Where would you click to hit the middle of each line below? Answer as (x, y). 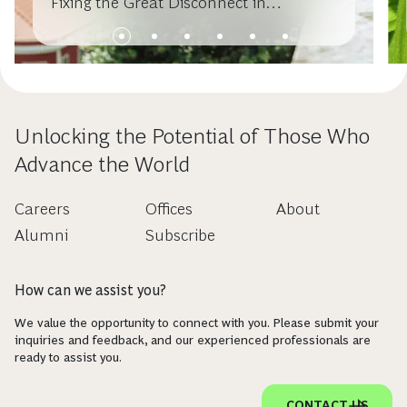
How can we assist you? (90, 290)
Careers (42, 209)
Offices (169, 209)
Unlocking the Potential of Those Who (192, 136)
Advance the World (102, 164)
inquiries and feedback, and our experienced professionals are (193, 340)
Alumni (41, 235)
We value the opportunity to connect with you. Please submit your (197, 323)
